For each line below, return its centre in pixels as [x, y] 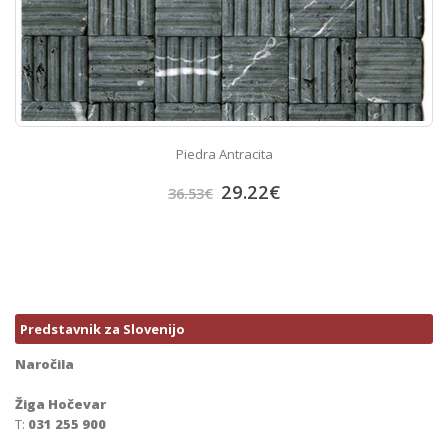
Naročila [44, 364]
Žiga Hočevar [60, 404]
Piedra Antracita [224, 153]
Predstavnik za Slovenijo [102, 329]
